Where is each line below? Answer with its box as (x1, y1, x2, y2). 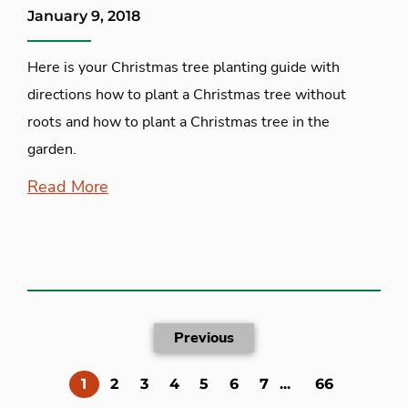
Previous (174, 327, 234, 348)
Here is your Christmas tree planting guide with (27, 56, 340, 77)
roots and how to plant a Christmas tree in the (27, 111, 330, 132)
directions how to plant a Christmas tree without (27, 84, 346, 105)
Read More (27, 175, 108, 198)
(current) (86, 373, 153, 392)
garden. (27, 138, 76, 159)
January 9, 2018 (27, 6, 140, 25)
